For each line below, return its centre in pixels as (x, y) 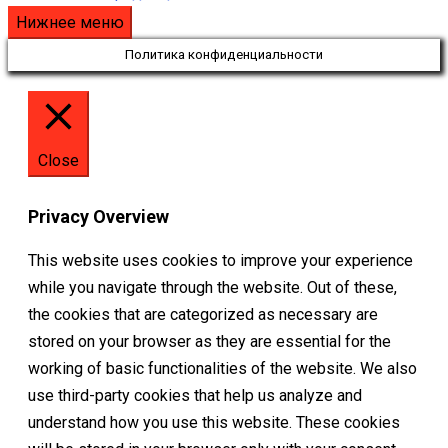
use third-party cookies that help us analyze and (195, 396)
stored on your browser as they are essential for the (209, 342)
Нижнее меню (70, 23)
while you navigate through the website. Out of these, (212, 288)
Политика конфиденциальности (224, 55)
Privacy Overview (98, 217)
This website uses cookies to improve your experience (220, 261)
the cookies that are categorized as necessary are (203, 315)
